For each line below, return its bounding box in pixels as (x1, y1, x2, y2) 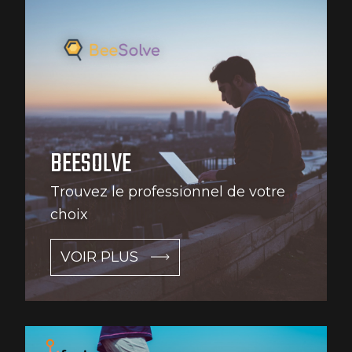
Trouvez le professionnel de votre (50, 182, 285, 200)
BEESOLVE (50, 144, 131, 185)
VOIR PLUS (60, 247, 138, 266)
